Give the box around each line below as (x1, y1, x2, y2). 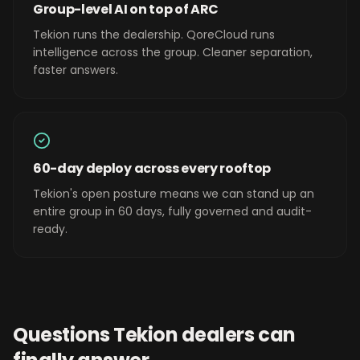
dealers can (178, 321, 296, 348)
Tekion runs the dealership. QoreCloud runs (33, 27, 275, 43)
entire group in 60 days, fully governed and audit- (33, 203, 312, 219)
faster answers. (33, 62, 118, 78)
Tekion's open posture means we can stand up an (33, 186, 314, 202)
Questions (13, 321, 114, 348)
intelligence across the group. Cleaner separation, (33, 44, 313, 60)
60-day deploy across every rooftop (33, 159, 272, 178)
